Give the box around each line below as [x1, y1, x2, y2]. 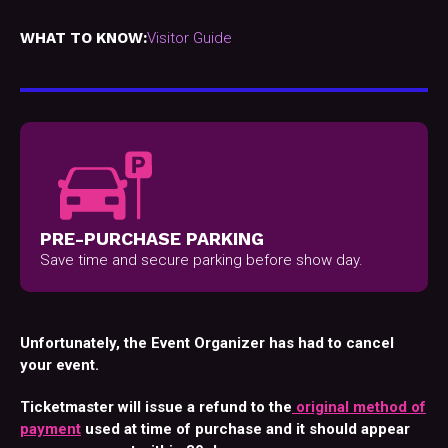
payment [20, 420, 81, 439]
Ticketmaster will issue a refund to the [20, 398, 292, 417]
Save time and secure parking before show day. [40, 251, 363, 270]
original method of [292, 398, 426, 417]
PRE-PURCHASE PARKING [40, 228, 264, 250]
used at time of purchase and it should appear [81, 420, 410, 439]
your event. [20, 356, 103, 375]
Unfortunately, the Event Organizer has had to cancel [20, 334, 394, 353]
